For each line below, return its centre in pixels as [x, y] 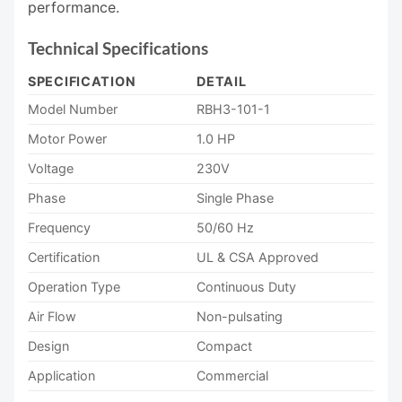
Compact [225, 345]
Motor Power [67, 138]
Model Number [73, 109]
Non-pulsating [240, 316]
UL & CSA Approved [258, 257]
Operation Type [74, 286]
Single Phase [236, 197]
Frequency [59, 227]
